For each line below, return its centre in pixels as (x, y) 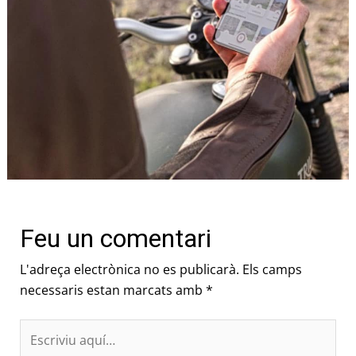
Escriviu (42, 329)
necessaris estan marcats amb (112, 290)
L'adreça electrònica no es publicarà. (129, 270)
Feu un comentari (115, 239)
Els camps (272, 270)
